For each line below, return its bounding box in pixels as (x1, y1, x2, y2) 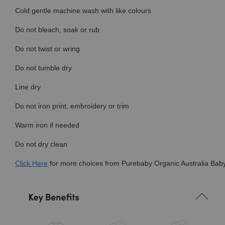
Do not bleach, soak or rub (15, 26, 99, 34)
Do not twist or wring (15, 45, 80, 53)
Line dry (15, 83, 41, 91)
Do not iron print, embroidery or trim (15, 102, 129, 110)
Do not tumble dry (15, 64, 72, 72)
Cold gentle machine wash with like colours (15, 7, 151, 15)
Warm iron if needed (15, 121, 79, 130)
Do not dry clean (15, 140, 67, 149)
